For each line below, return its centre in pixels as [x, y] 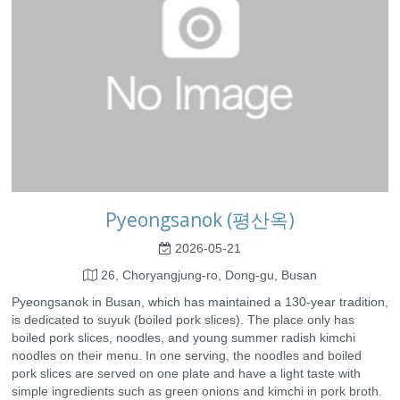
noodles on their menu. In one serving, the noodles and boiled [187, 356]
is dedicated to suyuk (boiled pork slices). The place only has [183, 320]
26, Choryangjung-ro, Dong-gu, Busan [207, 275]
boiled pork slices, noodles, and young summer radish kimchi [183, 338]
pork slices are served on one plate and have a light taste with [186, 374]
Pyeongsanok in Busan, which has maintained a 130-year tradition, [200, 302]
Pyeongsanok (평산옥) [200, 220]
